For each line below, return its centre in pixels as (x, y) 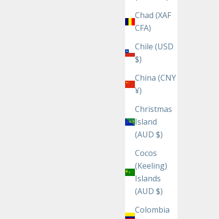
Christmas (153, 109)
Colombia (152, 210)
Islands (148, 179)
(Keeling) (151, 166)
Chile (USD (154, 47)
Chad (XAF (153, 15)
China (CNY (155, 78)
